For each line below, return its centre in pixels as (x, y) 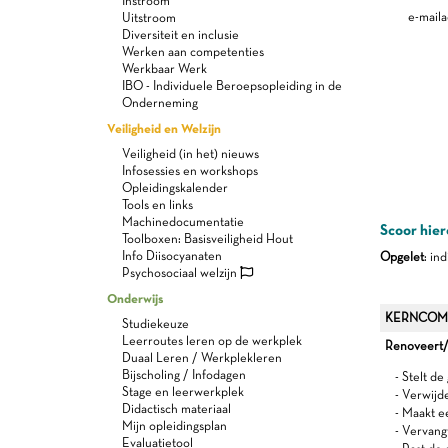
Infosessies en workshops (190, 170)
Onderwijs (135, 298)
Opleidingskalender (175, 187)
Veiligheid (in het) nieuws (190, 153)
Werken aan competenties (193, 51)
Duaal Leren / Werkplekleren (202, 357)
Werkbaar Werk (164, 68)
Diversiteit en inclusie (180, 34)
